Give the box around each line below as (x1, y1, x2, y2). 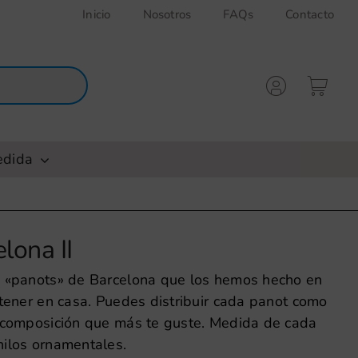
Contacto (285, 6, 335, 22)
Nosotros (142, 6, 192, 22)
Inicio (82, 6, 111, 22)
